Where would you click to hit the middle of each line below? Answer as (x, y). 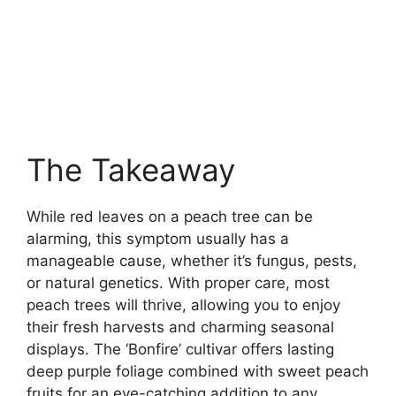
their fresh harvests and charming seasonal (180, 327)
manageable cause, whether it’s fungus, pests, (192, 261)
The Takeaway (131, 170)
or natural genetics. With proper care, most (178, 283)
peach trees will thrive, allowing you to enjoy (183, 305)
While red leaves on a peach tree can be (170, 217)
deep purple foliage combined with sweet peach (198, 372)
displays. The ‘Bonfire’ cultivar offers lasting (180, 350)
